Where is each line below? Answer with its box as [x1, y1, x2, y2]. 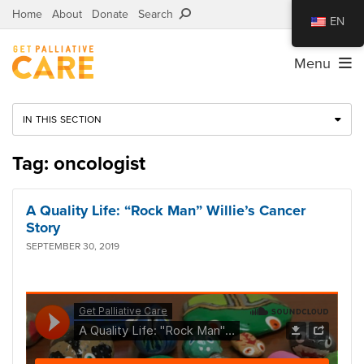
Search [138, 7, 180, 21]
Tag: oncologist [12, 151, 145, 175]
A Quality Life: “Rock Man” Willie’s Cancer [26, 201, 305, 219]
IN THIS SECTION [23, 113, 102, 125]
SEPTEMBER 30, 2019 [26, 240, 119, 252]
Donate [92, 7, 128, 21]
